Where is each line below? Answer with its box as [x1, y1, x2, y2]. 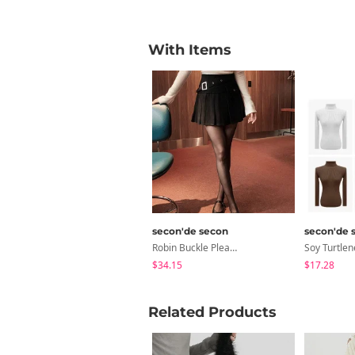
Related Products [148, 303, 277, 321]
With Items [148, 40, 231, 59]
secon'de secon [152, 224, 228, 237]
